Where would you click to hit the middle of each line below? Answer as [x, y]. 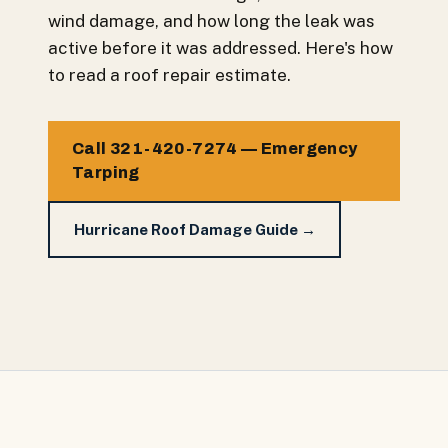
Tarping [106, 172]
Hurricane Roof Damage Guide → [194, 229]
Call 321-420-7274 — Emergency [215, 148]
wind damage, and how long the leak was [211, 21]
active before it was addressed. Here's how [220, 48]
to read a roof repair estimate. [169, 75]
